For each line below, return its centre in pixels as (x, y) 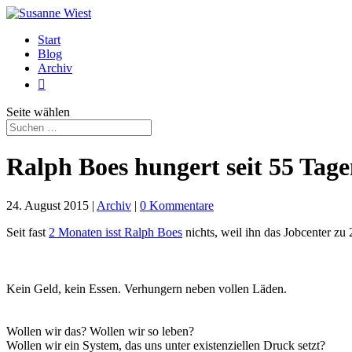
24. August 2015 (48, 205)
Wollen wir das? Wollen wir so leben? (100, 331)
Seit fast (27, 232)
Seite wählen (38, 112)
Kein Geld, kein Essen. (65, 288)
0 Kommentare (177, 205)
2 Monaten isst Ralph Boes (115, 232)
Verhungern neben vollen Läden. (205, 288)
